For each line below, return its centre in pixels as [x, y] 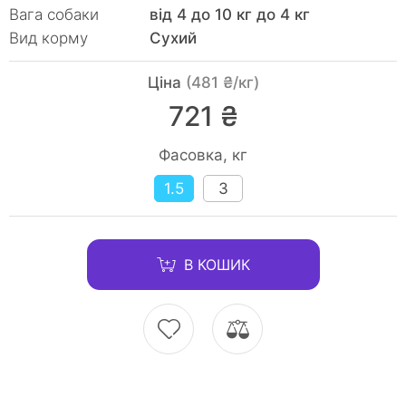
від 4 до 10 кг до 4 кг [230, 14]
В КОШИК [217, 264]
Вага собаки [54, 14]
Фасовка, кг [203, 155]
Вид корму [48, 38]
